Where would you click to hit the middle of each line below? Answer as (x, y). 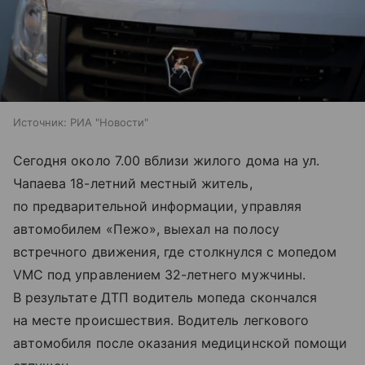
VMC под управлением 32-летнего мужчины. (159, 274)
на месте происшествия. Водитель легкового (161, 320)
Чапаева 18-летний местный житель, (133, 183)
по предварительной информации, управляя (157, 206)
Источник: (40, 122)
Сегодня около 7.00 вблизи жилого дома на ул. (167, 160)
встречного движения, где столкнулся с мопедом (175, 251)
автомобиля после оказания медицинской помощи (180, 343)
